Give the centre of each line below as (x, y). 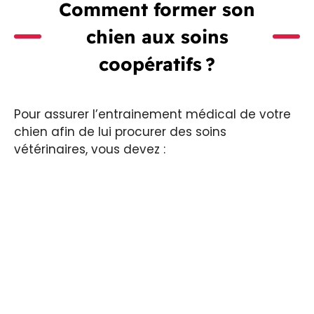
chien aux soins (157, 36)
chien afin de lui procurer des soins (120, 131)
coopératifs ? (157, 64)
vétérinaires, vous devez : (90, 149)
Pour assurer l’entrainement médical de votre (152, 114)
